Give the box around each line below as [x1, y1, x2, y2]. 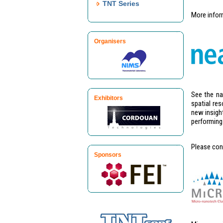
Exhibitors [94, 95, 123, 102]
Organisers [94, 38, 126, 45]
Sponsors [94, 151, 121, 158]
